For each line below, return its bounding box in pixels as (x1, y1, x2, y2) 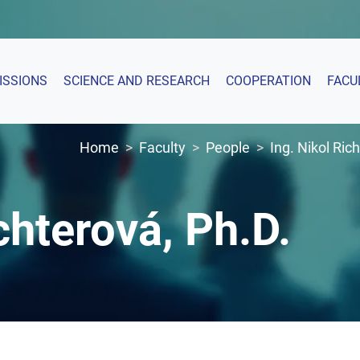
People (206, 139, 250, 156)
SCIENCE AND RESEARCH (63, 73, 210, 88)
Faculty (139, 139, 186, 156)
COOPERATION (225, 73, 311, 88)
